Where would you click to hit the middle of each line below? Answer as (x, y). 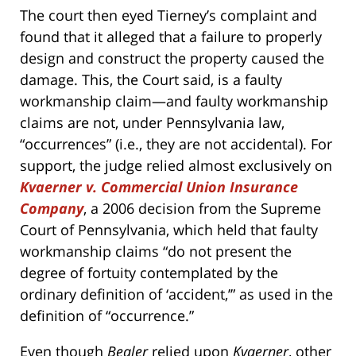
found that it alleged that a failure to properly (171, 37)
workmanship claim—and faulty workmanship (174, 101)
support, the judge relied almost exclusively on (176, 166)
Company (52, 209)
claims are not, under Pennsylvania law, (152, 123)
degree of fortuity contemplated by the (149, 273)
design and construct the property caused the (172, 58)
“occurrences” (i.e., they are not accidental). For (176, 144)
